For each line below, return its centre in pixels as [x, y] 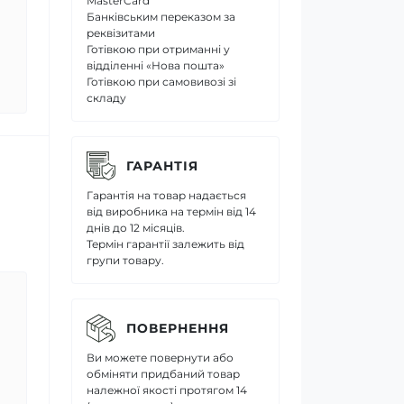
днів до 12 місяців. [136, 228]
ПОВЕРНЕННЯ [178, 328]
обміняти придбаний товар [163, 374]
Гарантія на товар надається [166, 195]
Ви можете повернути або [160, 358]
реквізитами [121, 33]
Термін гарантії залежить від [165, 244]
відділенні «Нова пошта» [156, 65]
